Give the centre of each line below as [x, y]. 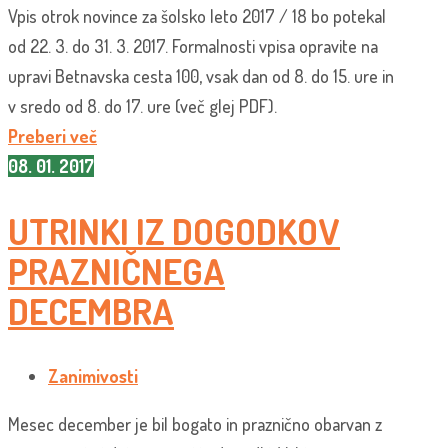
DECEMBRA [91, 311]
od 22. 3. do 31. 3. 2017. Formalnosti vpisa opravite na [193, 46]
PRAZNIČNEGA [116, 271]
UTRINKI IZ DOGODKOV [174, 231]
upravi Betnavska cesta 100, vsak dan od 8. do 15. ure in [201, 76]
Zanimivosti [93, 376]
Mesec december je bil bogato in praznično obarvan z [195, 424]
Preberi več [52, 136]
